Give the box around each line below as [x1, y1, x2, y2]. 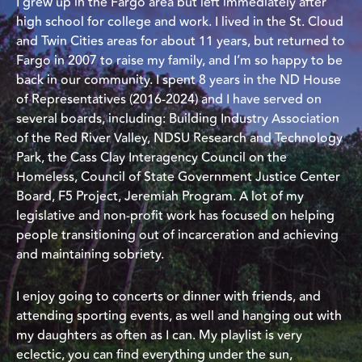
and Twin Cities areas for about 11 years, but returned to [16, 32, 345, 52]
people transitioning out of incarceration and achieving [16, 225, 339, 246]
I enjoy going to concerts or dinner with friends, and [16, 287, 321, 307]
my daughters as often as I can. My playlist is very [16, 326, 302, 346]
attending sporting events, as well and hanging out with [16, 306, 342, 326]
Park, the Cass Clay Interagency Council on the [16, 148, 287, 168]
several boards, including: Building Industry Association [16, 109, 339, 129]
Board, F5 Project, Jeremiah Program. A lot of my [16, 187, 304, 207]
